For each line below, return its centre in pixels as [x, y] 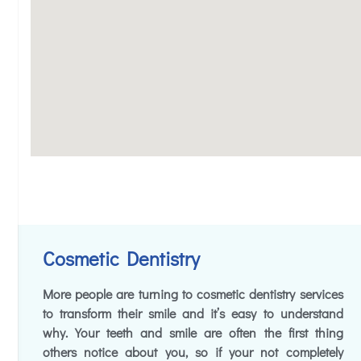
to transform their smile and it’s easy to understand [193, 313]
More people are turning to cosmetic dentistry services [193, 294]
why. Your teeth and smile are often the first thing [193, 332]
